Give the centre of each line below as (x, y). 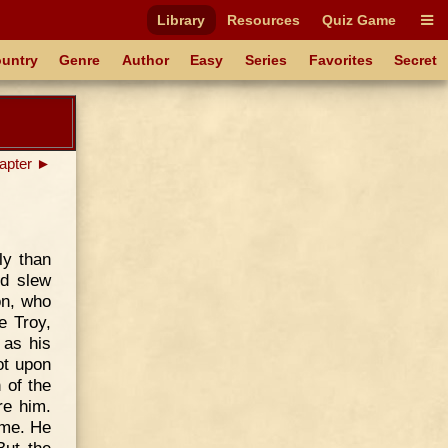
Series (266, 60)
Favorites (340, 60)
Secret (416, 60)
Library (181, 20)
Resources (264, 20)
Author (145, 60)
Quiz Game (358, 20)
